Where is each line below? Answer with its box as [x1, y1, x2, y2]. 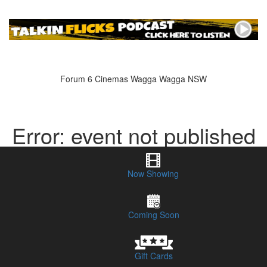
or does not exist [55, 143, 212, 174]
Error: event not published [11, 120, 256, 151]
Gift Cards [135, 250, 173, 262]
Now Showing [128, 167, 179, 179]
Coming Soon [128, 209, 179, 221]
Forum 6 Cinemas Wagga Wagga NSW [60, 73, 207, 85]
